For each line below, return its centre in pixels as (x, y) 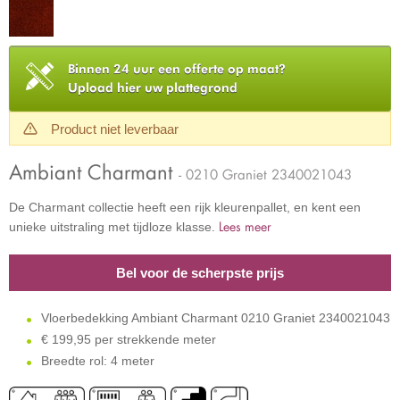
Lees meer (245, 226)
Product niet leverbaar (115, 129)
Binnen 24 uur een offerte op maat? (177, 69)
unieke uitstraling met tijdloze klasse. (114, 226)
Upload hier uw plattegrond (153, 87)
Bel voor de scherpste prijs (200, 272)
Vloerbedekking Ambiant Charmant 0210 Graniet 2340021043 (214, 317)
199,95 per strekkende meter (134, 339)
